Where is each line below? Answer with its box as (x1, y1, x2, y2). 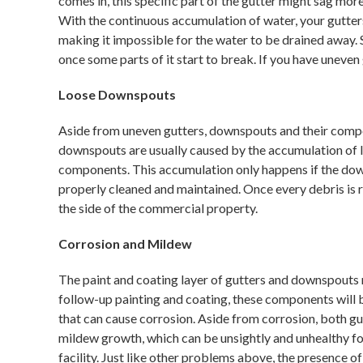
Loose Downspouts (58, 87, 176, 102)
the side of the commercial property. (58, 200, 258, 216)
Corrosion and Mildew (58, 236, 192, 251)
